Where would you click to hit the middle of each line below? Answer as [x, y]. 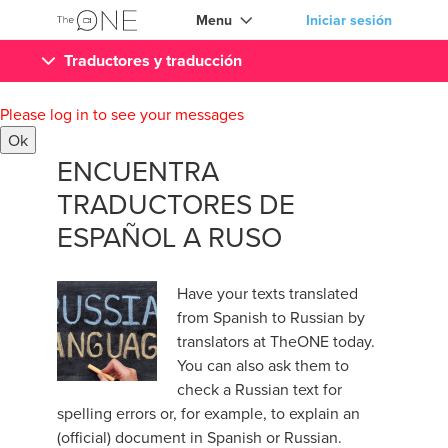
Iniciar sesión [348, 20]
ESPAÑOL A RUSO [169, 236]
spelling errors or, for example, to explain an [208, 413]
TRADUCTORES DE [175, 203]
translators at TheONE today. [275, 341]
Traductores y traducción [152, 60]
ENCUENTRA [137, 170]
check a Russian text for [259, 389]
